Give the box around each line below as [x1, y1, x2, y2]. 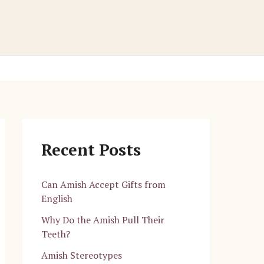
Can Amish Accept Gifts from [41, 178, 166, 192]
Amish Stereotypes [41, 249, 122, 262]
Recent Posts [41, 139, 141, 160]
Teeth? [41, 227, 70, 241]
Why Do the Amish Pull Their [41, 213, 164, 227]
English [41, 192, 72, 206]
